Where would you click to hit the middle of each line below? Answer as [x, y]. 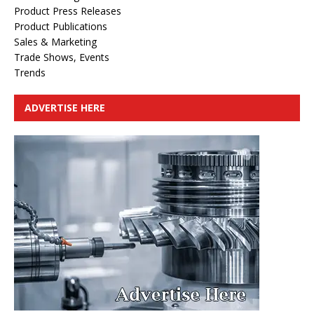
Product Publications [61, 27]
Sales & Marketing [55, 42]
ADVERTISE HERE [65, 108]
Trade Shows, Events [62, 57]
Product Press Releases [68, 11]
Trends [30, 73]
